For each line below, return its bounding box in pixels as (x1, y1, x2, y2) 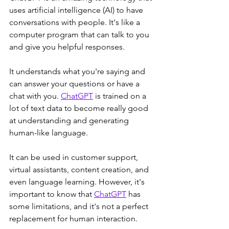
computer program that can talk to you (9, 30, 151, 40)
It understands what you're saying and (9, 66, 147, 77)
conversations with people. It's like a (9, 17, 142, 28)
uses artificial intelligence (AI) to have (9, 5, 145, 15)
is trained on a (93, 91, 148, 101)
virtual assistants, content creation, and (9, 165, 151, 175)
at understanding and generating (9, 116, 131, 126)
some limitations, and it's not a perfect (9, 201, 150, 212)
